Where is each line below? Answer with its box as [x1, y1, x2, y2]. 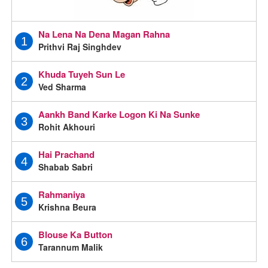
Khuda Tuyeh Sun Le [38, 67, 126, 81]
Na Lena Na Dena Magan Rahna [38, 27, 170, 41]
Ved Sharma [38, 80, 87, 93]
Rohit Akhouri [38, 120, 96, 133]
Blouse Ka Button [38, 227, 113, 241]
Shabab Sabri [38, 160, 93, 173]
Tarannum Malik [38, 240, 103, 253]
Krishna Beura [38, 200, 97, 213]
